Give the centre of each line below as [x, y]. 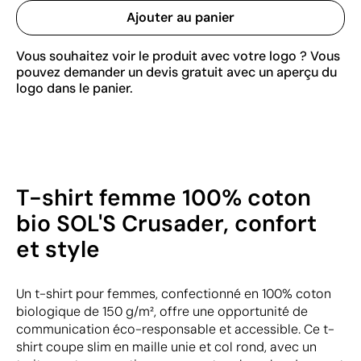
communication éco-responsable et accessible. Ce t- [175, 329]
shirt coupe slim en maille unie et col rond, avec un [166, 347]
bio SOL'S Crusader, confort [166, 224]
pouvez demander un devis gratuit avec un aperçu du [176, 72]
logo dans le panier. [75, 88]
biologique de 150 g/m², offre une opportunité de [162, 311]
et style [58, 249]
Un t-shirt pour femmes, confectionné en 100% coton [174, 294]
